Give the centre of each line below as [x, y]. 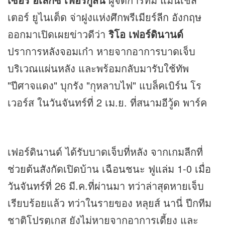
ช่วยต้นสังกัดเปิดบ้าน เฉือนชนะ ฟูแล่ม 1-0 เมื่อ [109, 169]
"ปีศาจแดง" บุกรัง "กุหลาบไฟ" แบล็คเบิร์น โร [104, 85]
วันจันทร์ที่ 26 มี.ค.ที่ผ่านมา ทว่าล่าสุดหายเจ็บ [106, 186]
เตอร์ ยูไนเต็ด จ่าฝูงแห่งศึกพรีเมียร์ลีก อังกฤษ [104, 17]
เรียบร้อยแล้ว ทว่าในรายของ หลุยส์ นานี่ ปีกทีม [109, 203]
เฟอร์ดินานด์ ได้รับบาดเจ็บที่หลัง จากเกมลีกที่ [105, 152]
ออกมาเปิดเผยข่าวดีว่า [58, 34]
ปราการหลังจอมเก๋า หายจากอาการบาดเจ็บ [101, 51]
